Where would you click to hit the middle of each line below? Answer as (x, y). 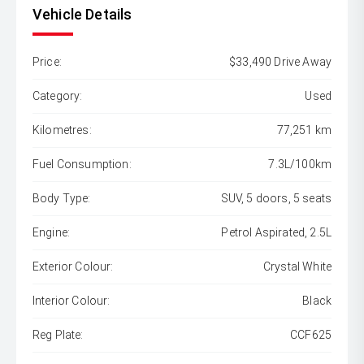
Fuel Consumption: (82, 164)
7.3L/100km (300, 164)
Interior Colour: (71, 301)
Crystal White (297, 266)
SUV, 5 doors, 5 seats (276, 198)
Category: (58, 96)
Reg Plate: (58, 335)
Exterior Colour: (73, 266)
